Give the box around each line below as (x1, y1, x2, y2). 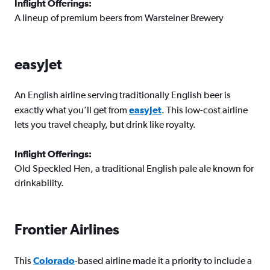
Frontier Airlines (14, 221, 119, 237)
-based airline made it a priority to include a (75, 255, 252, 266)
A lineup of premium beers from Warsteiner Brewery (14, 12, 224, 24)
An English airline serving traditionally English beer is (14, 89, 231, 101)
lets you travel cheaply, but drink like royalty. (14, 119, 196, 130)
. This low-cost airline (162, 104, 248, 116)
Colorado (33, 255, 75, 266)
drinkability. (14, 177, 64, 189)
